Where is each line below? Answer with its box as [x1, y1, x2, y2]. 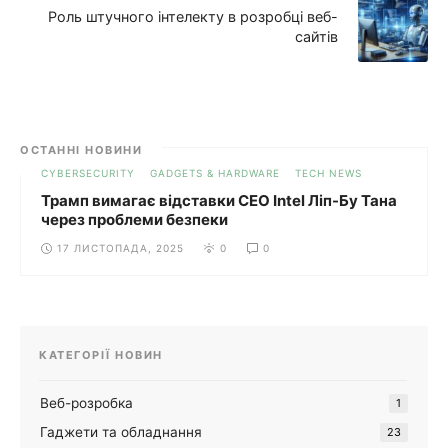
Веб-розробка [40, 394, 133, 411]
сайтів [295, 27, 338, 45]
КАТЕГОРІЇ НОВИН [39, 347, 163, 362]
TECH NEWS [295, 166, 362, 179]
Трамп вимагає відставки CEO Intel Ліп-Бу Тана [41, 190, 397, 210]
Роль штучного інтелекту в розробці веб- [48, 7, 338, 25]
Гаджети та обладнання [40, 423, 202, 440]
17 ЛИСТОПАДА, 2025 [57, 242, 184, 255]
